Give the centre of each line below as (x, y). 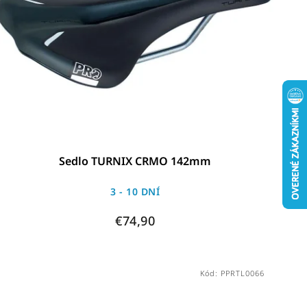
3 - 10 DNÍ (135, 191)
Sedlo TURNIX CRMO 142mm (135, 161)
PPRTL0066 (242, 273)
